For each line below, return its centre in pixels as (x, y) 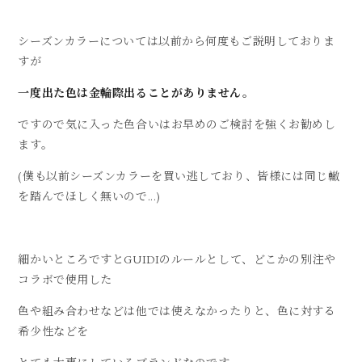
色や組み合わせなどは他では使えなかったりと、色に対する (177, 311)
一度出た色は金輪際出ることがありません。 (136, 93)
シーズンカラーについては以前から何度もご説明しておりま (177, 42)
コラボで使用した (65, 280)
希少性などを (53, 332)
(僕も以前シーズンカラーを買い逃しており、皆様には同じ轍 (179, 177)
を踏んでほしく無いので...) (89, 197)
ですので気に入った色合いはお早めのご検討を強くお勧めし (177, 125)
